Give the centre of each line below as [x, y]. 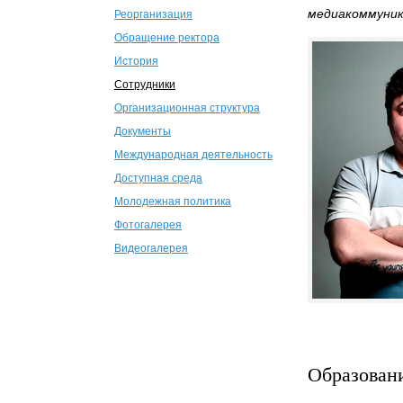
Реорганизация [153, 15]
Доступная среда [158, 179]
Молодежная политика [173, 202]
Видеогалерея [151, 249]
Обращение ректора [167, 38]
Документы [143, 132]
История [136, 62]
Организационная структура [187, 108]
